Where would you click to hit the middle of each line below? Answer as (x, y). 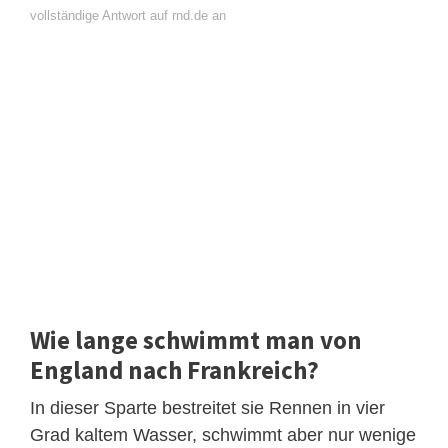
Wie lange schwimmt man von (196, 340)
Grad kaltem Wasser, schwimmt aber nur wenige (223, 435)
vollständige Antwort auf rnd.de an (128, 16)
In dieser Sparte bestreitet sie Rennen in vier (207, 408)
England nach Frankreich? (174, 370)
